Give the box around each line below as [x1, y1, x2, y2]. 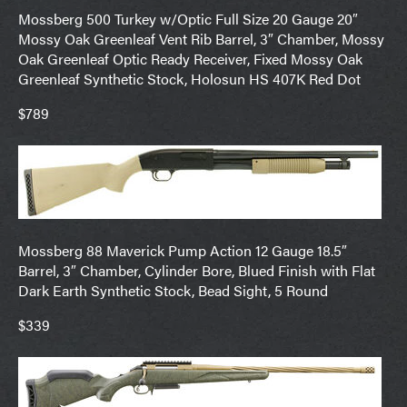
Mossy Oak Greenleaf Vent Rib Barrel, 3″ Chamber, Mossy [18, 28, 384, 50]
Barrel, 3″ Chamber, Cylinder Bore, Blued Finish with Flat [18, 260, 375, 282]
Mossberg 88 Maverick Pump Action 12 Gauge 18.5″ [18, 240, 347, 262]
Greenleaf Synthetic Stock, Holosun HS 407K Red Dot [18, 68, 361, 90]
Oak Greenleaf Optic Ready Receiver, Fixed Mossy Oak [18, 48, 362, 70]
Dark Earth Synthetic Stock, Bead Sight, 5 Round [18, 280, 328, 302]
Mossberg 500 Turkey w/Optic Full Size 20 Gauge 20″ [18, 8, 358, 30]
